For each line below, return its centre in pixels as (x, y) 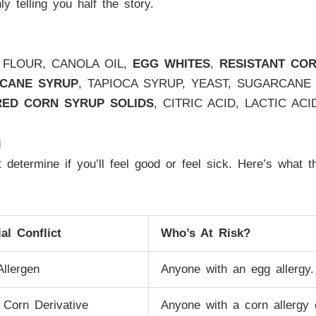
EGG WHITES (171, 64)
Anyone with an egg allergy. (237, 269)
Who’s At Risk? (206, 233)
